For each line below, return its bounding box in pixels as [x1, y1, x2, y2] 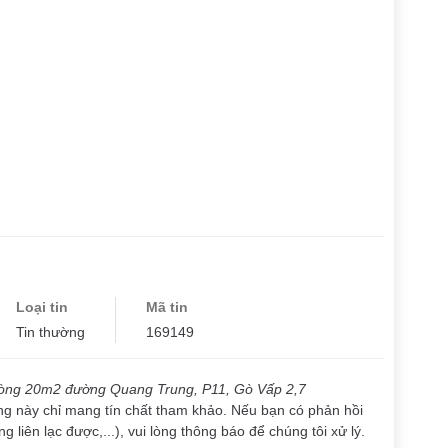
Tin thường [16, 323, 85, 340]
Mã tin [146, 298, 188, 315]
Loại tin [16, 298, 68, 315]
